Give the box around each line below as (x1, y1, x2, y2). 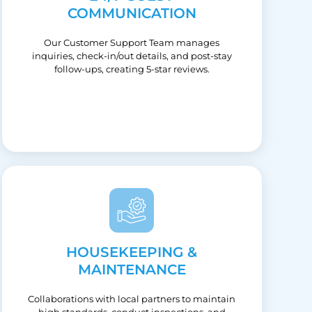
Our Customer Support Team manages (44, 36, 220, 48)
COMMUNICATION (67, 4, 196, 22)
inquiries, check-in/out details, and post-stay (31, 49, 232, 61)
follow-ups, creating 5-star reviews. (54, 63, 210, 75)
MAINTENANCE (77, 260, 186, 278)
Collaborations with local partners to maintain (28, 292, 236, 304)
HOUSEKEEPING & (66, 243, 198, 260)
